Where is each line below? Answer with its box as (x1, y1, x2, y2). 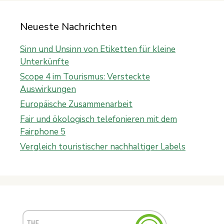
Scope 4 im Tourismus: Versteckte (20, 70, 150, 82)
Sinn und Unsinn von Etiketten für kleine (20, 43, 175, 55)
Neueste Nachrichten (20, 19, 117, 33)
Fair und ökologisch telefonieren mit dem (20, 113, 177, 125)
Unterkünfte (20, 55, 69, 67)
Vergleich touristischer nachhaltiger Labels (20, 140, 185, 152)
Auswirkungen (20, 83, 76, 95)
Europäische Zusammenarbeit (20, 98, 132, 110)
